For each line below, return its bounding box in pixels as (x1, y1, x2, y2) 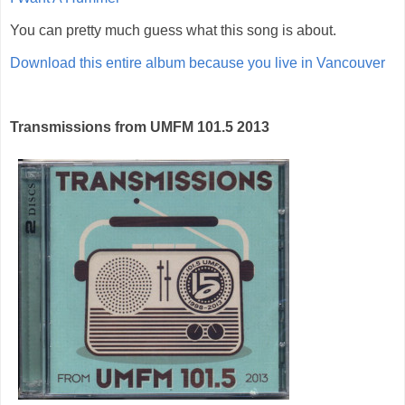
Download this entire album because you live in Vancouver (10, 54, 385, 71)
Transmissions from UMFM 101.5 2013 (10, 119, 269, 136)
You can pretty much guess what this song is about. (10, 23, 336, 38)
